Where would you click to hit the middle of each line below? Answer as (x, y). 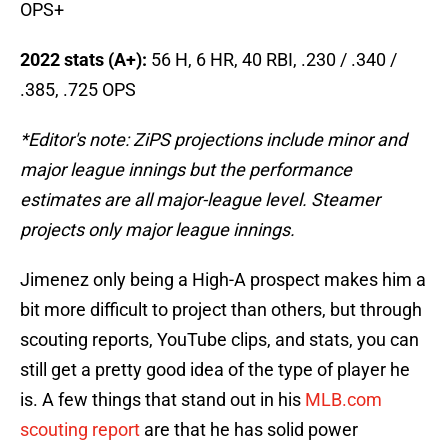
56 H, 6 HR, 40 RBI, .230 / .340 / (272, 60)
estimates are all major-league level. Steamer (200, 200)
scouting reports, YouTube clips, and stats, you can (219, 340)
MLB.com (341, 400)
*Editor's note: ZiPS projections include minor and (213, 140)
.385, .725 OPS (78, 90)
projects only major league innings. (157, 230)
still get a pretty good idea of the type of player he (215, 370)
